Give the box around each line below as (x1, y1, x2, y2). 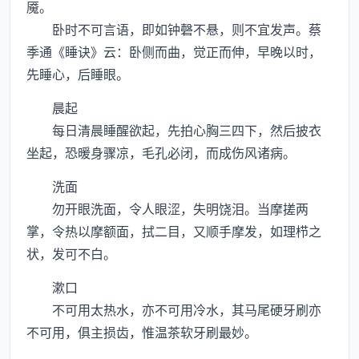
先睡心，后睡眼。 (26, 64, 129, 83)
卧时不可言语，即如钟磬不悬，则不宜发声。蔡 (26, 19, 321, 38)
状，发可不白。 (26, 244, 116, 263)
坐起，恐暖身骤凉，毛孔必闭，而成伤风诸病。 (26, 143, 296, 162)
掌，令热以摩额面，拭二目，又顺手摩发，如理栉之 (26, 221, 321, 240)
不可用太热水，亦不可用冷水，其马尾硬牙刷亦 (26, 300, 321, 319)
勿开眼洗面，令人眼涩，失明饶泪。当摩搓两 (26, 199, 309, 218)
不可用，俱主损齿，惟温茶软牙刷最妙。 (26, 322, 257, 341)
